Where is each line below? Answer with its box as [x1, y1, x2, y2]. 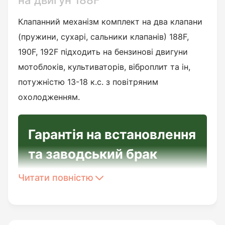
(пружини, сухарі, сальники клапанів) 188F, [18, 32, 189, 42]
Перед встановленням [38, 189, 151, 201]
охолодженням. [18, 92, 80, 102]
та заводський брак [28, 146, 157, 162]
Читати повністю [18, 172, 93, 183]
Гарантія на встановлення [28, 127, 196, 142]
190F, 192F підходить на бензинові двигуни [18, 47, 188, 57]
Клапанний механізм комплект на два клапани [18, 17, 202, 27]
